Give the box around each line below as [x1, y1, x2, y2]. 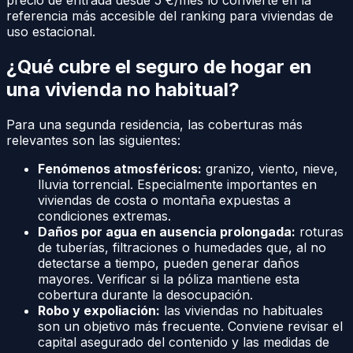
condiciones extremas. [38, 207, 171, 224]
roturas [295, 223, 344, 240]
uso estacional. [6, 24, 95, 40]
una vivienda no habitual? [6, 77, 240, 101]
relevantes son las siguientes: [6, 132, 180, 148]
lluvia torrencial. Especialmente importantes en [38, 176, 317, 192]
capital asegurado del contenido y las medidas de [38, 333, 329, 350]
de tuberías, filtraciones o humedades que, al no [38, 239, 326, 255]
